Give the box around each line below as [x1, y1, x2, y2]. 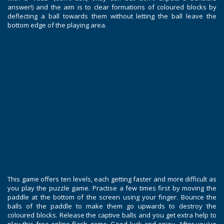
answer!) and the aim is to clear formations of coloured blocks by [7, 2, 216, 12]
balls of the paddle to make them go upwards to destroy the [7, 201, 216, 211]
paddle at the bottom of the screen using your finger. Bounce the [7, 192, 216, 202]
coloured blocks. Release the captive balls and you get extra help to [7, 210, 216, 220]
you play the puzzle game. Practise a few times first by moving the [7, 183, 216, 193]
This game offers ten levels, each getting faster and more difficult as [7, 174, 216, 184]
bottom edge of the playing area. [7, 20, 106, 30]
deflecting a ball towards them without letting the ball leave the [7, 11, 216, 21]
